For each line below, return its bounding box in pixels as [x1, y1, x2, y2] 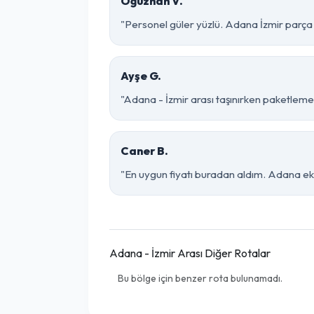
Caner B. [121, 144, 168, 158]
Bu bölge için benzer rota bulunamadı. [118, 272, 282, 285]
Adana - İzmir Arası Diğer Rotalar [109, 246, 271, 260]
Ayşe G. [121, 69, 161, 83]
